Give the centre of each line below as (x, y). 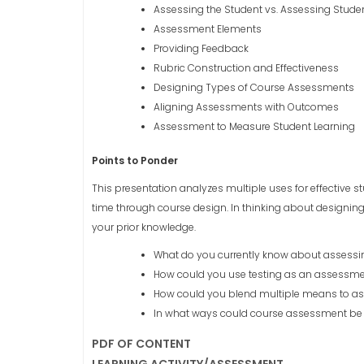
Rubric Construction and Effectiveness (246, 68)
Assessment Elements (208, 29)
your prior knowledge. (144, 227)
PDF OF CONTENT (141, 344)
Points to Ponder (135, 160)
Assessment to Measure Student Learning (254, 126)
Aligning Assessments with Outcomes (246, 107)
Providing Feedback (201, 48)
